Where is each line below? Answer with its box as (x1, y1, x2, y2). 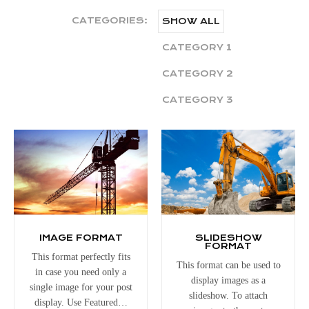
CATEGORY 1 (162, 42, 232, 52)
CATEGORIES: (72, 15, 148, 26)
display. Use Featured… (34, 297, 128, 308)
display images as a (191, 275, 266, 286)
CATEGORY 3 (162, 94, 233, 105)
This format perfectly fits (31, 251, 130, 262)
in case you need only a (35, 266, 126, 277)
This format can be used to (176, 259, 281, 270)
